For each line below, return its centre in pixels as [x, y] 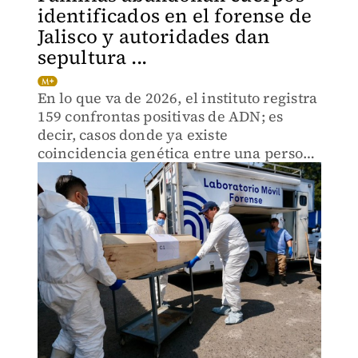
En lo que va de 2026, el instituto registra [177, 98]
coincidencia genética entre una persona [179, 153]
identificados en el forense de [175, 16]
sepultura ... [92, 57]
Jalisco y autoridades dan [153, 36]
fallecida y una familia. [118, 171]
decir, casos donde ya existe [133, 135]
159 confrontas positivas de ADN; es [160, 116]
